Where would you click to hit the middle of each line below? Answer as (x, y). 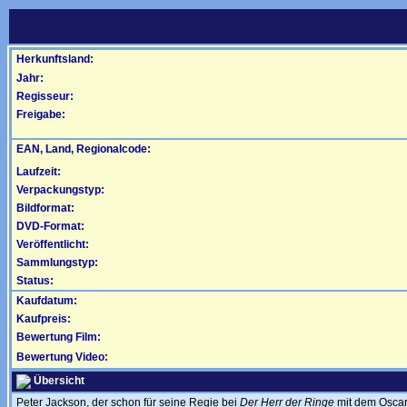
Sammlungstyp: (57, 263)
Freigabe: (41, 114)
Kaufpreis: (44, 319)
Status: (35, 281)
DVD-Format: (50, 226)
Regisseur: (45, 96)
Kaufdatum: (47, 301)
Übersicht (58, 381)
